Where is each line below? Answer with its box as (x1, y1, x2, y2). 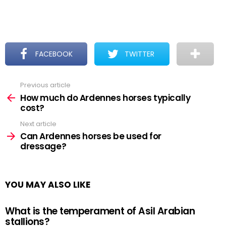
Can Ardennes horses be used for (20, 130, 161, 142)
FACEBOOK (35, 49, 73, 59)
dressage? (20, 140, 67, 152)
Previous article (20, 80, 71, 90)
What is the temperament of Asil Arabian (5, 204, 195, 218)
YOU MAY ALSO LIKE (5, 179, 90, 191)
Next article (20, 119, 56, 129)
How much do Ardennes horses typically (20, 91, 191, 104)
